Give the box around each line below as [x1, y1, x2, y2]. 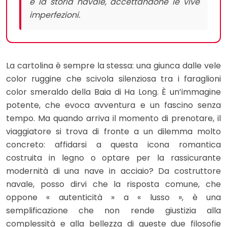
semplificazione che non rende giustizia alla [6, 205, 221, 217]
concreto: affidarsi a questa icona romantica [6, 139, 221, 151]
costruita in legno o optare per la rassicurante [6, 152, 221, 164]
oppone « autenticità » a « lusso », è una [6, 192, 221, 204]
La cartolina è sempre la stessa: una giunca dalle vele [6, 60, 221, 72]
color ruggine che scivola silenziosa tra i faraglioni [6, 73, 221, 85]
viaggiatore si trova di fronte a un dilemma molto [6, 126, 221, 138]
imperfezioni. [29, 9, 80, 21]
